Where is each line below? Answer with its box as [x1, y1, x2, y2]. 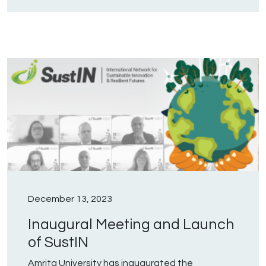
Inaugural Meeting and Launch [28, 217, 235, 233]
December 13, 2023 [28, 194, 112, 204]
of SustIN [28, 235, 88, 251]
